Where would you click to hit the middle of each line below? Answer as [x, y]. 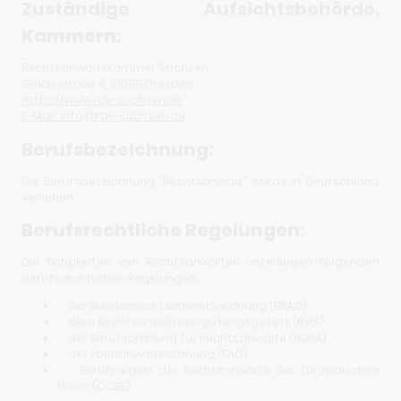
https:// [43, 100]
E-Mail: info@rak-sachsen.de [103, 116]
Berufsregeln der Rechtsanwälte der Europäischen [218, 370]
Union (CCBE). [95, 386]
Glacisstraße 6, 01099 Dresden [107, 84]
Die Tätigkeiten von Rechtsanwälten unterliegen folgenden [200, 262]
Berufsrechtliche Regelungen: [163, 230]
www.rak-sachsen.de [124, 100]
